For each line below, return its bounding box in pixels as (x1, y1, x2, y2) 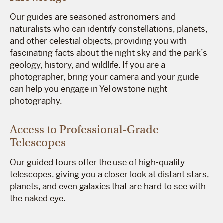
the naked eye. (10, 192, 66, 204)
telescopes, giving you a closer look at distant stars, (10, 168, 209, 180)
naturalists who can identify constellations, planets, (10, 23, 207, 34)
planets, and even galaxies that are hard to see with (10, 180, 206, 192)
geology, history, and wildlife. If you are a (10, 59, 165, 70)
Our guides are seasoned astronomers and (10, 11, 176, 22)
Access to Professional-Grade (10, 122, 159, 136)
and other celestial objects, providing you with (10, 35, 187, 46)
